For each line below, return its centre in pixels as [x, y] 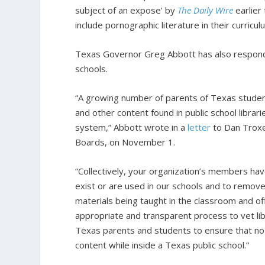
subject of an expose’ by [127, 10]
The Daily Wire [206, 10]
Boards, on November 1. [125, 142]
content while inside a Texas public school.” [162, 245]
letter [199, 127]
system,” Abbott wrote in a [132, 127]
